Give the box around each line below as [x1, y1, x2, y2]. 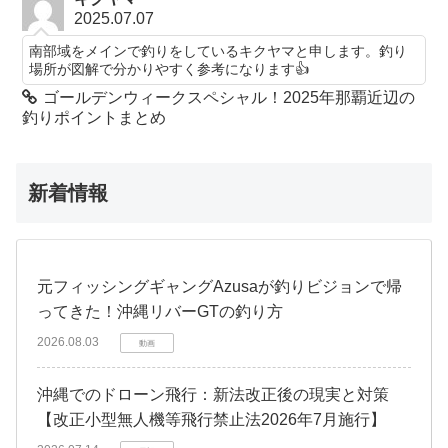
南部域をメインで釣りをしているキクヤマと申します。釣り [29, 42, 408, 59]
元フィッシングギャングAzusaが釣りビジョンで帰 [37, 277, 402, 295]
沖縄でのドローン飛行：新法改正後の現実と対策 [37, 385, 389, 403]
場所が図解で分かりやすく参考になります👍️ [29, 60, 310, 77]
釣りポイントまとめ [22, 108, 167, 126]
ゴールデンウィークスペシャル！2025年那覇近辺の [43, 88, 416, 106]
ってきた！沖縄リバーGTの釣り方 [37, 302, 283, 320]
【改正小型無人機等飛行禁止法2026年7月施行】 [37, 410, 386, 428]
